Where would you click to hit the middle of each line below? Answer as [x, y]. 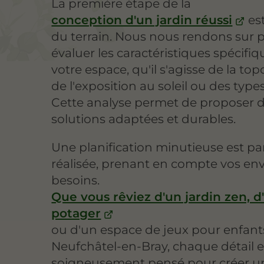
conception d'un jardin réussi [142, 20]
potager [76, 213]
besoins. [76, 180]
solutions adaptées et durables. [144, 119]
